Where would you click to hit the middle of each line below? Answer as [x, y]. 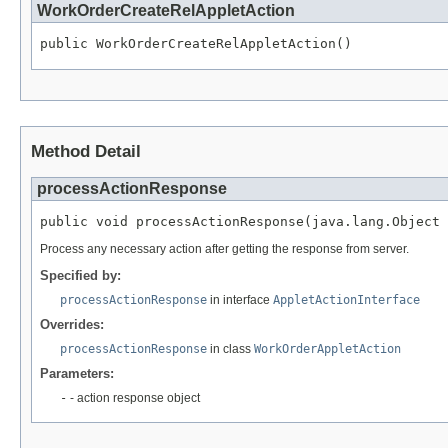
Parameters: [77, 373]
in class [230, 348]
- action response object [133, 397]
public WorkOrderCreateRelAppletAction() [196, 44]
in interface [240, 299]
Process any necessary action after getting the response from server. [224, 248]
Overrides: [72, 324]
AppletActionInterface [346, 299]
